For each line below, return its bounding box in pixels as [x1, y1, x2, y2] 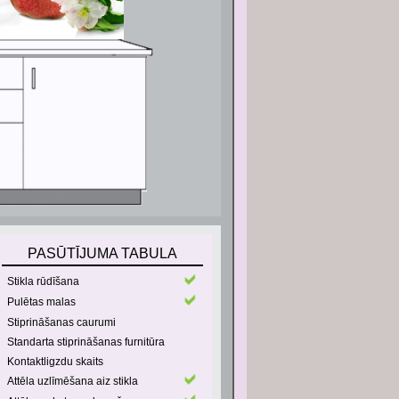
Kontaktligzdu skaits [6, 355, 103, 368]
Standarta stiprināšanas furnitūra [6, 336, 165, 348]
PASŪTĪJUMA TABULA [27, 246, 177, 261]
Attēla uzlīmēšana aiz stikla [6, 375, 138, 387]
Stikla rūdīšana [6, 275, 79, 288]
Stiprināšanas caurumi [6, 316, 116, 329]
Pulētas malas [6, 296, 76, 308]
